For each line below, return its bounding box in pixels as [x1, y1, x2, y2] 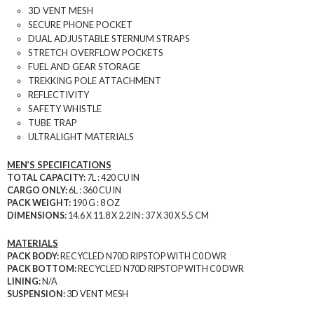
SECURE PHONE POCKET [28, 18, 132, 30]
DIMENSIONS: [7, 210, 67, 221]
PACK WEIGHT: [7, 197, 71, 208]
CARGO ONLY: [7, 184, 67, 196]
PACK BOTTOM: [7, 263, 76, 274]
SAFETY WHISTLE [28, 102, 102, 114]
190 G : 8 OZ [71, 197, 120, 208]
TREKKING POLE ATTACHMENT [28, 74, 161, 86]
